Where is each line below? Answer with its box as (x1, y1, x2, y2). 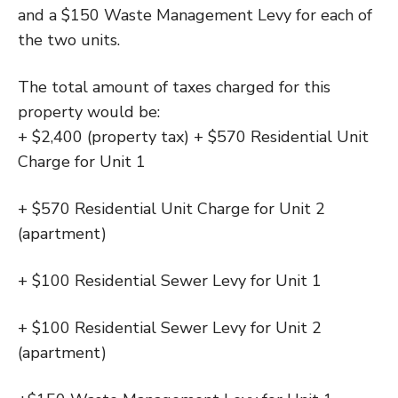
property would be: (18, 101, 160, 123)
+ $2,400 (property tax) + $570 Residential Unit (18, 126, 369, 147)
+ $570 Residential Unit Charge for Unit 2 (18, 198, 325, 219)
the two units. (18, 29, 120, 51)
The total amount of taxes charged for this (18, 76, 330, 98)
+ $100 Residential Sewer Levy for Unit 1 (18, 270, 322, 291)
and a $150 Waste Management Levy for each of (18, 4, 372, 26)
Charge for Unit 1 (18, 151, 146, 172)
